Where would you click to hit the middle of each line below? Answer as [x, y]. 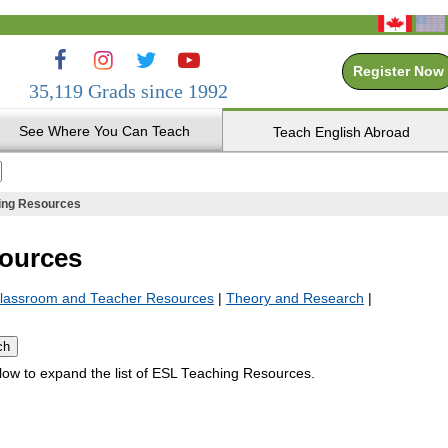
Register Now [398, 71]
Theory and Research [295, 298]
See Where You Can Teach [104, 131]
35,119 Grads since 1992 [128, 91]
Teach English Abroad [341, 132]
